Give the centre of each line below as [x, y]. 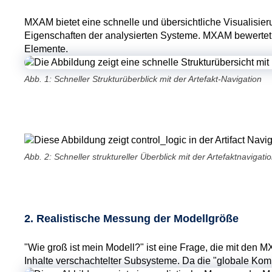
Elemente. [46, 49]
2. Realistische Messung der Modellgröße [131, 218]
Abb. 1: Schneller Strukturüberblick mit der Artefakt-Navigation [143, 79]
